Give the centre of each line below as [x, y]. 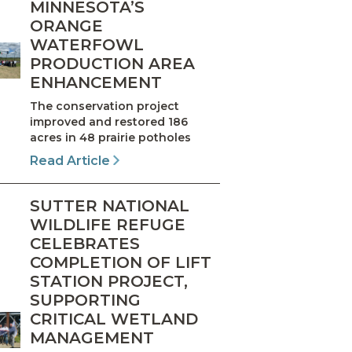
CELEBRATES [84, 244]
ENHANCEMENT [95, 82]
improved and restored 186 [108, 122]
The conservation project [104, 106]
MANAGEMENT [92, 338]
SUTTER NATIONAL [109, 206]
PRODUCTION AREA [112, 64]
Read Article [71, 161]
